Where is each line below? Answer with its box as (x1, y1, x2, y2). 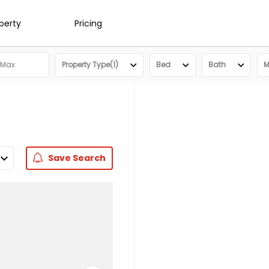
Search (71, 152, 106, 164)
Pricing (74, 17, 102, 29)
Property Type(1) (62, 59, 118, 70)
